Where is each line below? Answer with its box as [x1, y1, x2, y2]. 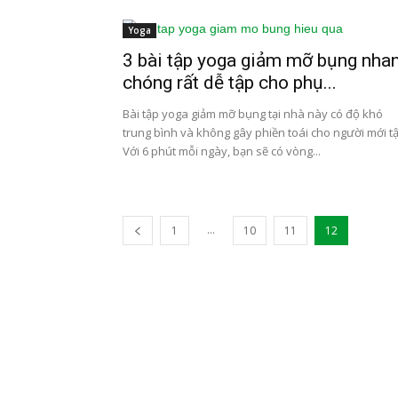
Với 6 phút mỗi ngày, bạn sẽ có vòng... [123, 143, 321, 159]
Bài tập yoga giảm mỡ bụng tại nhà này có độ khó [123, 106, 383, 122]
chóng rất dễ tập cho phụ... [123, 72, 337, 93]
